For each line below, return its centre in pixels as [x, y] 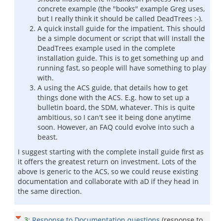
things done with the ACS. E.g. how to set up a [113, 97]
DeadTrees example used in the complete [106, 48]
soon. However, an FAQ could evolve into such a [116, 127]
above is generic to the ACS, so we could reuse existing [108, 171]
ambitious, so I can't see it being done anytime [114, 117]
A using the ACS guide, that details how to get [113, 88]
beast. [48, 137]
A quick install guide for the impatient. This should [121, 28]
